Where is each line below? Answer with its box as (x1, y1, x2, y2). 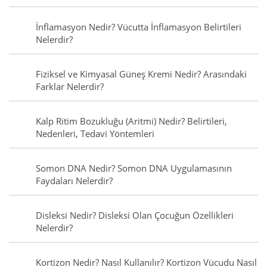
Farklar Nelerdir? (36, 80, 104, 93)
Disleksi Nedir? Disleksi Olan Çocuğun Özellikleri (36, 209, 234, 222)
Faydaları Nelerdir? (36, 175, 113, 187)
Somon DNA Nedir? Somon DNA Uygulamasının (36, 162, 232, 175)
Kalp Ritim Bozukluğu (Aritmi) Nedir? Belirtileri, (36, 115, 227, 128)
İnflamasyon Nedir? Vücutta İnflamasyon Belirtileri (36, 21, 241, 33)
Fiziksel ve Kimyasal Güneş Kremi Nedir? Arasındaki (36, 68, 247, 80)
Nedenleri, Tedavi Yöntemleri (36, 128, 154, 140)
